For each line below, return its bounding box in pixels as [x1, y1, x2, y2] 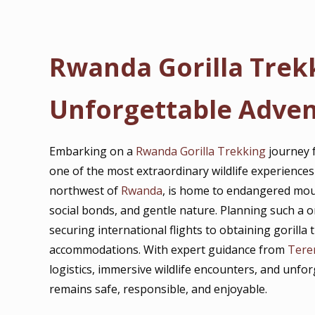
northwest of [49, 183, 122, 198]
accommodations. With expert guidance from [49, 242, 288, 257]
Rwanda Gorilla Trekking [136, 143, 266, 159]
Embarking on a [49, 143, 136, 159]
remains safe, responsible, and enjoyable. [49, 281, 268, 297]
